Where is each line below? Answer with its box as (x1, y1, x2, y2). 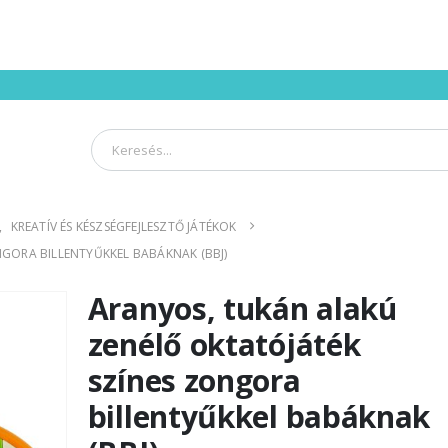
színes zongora (87, 359, 301, 401)
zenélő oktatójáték (87, 323, 361, 365)
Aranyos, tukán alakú (87, 287, 397, 329)
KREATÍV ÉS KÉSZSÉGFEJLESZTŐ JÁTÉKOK (10, 217, 237, 235)
